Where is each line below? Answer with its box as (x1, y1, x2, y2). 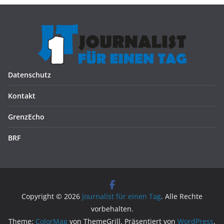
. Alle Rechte (161, 191, 202, 201)
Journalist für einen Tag (82, 191, 161, 201)
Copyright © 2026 (21, 191, 82, 201)
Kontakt (8, 91, 35, 101)
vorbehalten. (90, 204, 133, 214)
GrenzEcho (8, 112, 44, 122)
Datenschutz (8, 70, 51, 80)
